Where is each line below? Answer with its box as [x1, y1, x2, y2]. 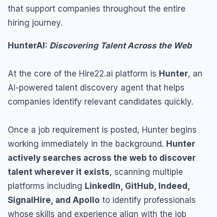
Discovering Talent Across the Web [47, 41, 192, 51]
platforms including [8, 181, 85, 191]
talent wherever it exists [8, 167, 109, 177]
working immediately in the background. [8, 139, 166, 149]
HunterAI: [8, 41, 47, 51]
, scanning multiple [109, 167, 183, 177]
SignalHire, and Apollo [8, 195, 100, 205]
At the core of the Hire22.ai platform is [8, 69, 159, 79]
